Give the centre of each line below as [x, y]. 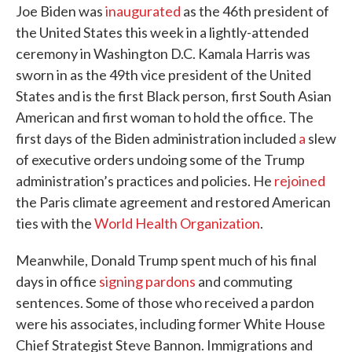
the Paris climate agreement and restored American [173, 202]
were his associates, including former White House [170, 324]
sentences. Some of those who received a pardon [165, 302]
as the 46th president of [255, 11]
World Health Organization [177, 223]
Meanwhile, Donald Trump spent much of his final [166, 260]
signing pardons [147, 281]
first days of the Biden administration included [157, 138]
